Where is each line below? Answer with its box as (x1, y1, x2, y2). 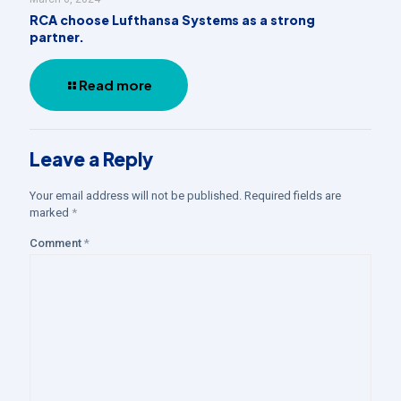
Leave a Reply (30, 146, 153, 171)
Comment (30, 235, 84, 250)
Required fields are (244, 188, 341, 202)
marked (30, 205, 72, 219)
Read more (79, 75, 152, 93)
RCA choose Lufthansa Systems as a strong (30, 11, 315, 28)
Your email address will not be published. (30, 188, 242, 202)
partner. (30, 28, 84, 45)
